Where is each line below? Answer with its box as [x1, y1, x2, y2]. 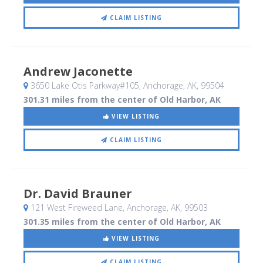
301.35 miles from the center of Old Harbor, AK [23, 216, 221, 228]
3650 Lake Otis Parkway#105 [28, 80, 139, 92]
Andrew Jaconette [23, 63, 133, 80]
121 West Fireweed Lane [28, 202, 123, 214]
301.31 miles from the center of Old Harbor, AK [23, 94, 221, 106]
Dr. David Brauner [23, 186, 132, 202]
